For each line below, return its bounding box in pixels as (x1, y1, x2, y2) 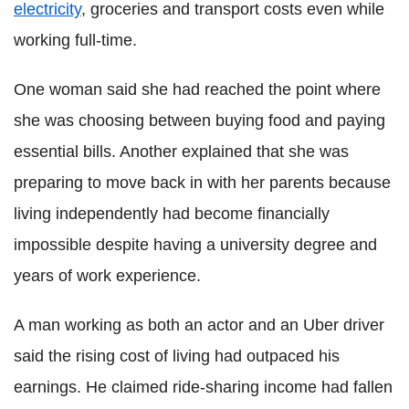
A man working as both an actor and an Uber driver (14, 315, 384, 334)
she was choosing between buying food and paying (14, 110, 385, 130)
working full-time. (14, 30, 137, 49)
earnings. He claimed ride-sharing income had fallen (14, 377, 393, 396)
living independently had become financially (14, 204, 330, 223)
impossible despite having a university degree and (14, 235, 377, 254)
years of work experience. (14, 266, 201, 285)
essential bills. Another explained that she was (14, 142, 349, 161)
